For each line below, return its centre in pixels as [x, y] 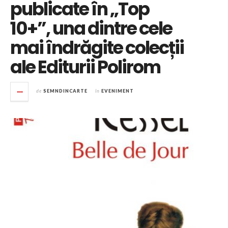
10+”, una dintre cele [91, 28]
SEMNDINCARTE [65, 91]
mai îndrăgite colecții [97, 48]
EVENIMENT [118, 91]
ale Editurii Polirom [85, 67]
